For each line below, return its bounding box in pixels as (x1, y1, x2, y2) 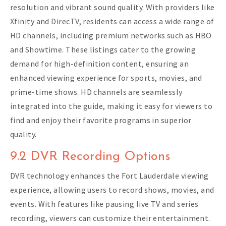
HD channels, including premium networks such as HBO (10, 30, 212, 41)
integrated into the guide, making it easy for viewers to (10, 101, 213, 111)
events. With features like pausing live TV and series (10, 199, 199, 209)
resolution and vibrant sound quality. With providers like (10, 2, 215, 13)
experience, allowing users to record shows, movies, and (10, 185, 214, 195)
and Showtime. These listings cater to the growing (10, 44, 196, 55)
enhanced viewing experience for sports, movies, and (10, 73, 202, 83)
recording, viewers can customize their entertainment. (10, 213, 210, 223)
